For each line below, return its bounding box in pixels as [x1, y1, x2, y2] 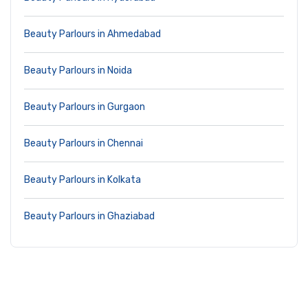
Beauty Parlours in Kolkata [24, 174, 141, 186]
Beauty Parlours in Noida [24, 65, 132, 77]
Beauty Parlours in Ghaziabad [24, 210, 155, 223]
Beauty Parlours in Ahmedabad [24, 28, 161, 41]
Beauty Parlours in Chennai [24, 137, 143, 150]
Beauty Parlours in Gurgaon [24, 101, 145, 113]
